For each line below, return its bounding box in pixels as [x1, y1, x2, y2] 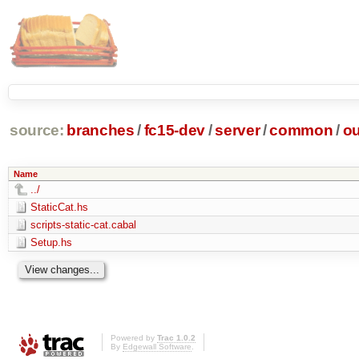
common [269, 122, 333, 139]
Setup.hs [30, 236, 72, 248]
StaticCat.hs [30, 200, 88, 213]
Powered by [111, 333, 157, 343]
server [215, 122, 260, 139]
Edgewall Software [123, 342, 192, 352]
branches [67, 122, 135, 139]
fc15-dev [143, 122, 206, 139]
